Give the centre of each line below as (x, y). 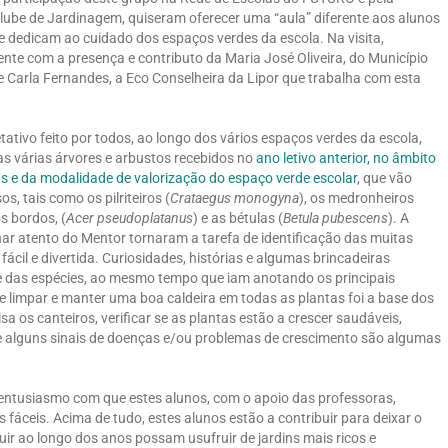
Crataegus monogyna (234, 197)
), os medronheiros (356, 197)
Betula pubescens (335, 217)
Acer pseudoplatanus (129, 217)
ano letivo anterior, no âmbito (346, 157)
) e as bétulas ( (238, 217)
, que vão (384, 177)
